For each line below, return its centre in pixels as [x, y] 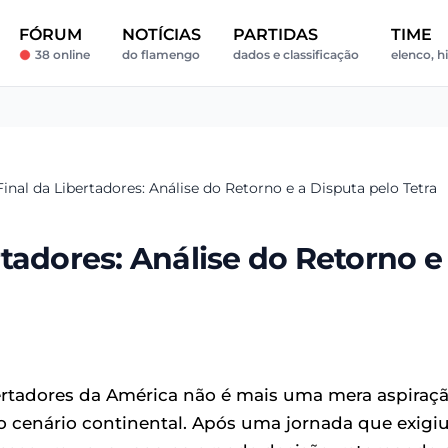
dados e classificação [296, 54]
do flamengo [161, 54]
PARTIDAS [276, 34]
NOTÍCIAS [162, 34]
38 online [63, 54]
